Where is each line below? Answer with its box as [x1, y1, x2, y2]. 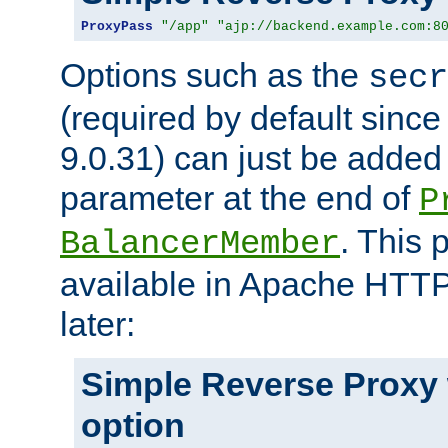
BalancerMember [60, 224, 340, 263]
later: [60, 304, 135, 343]
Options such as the [60, 55, 368, 94]
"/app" [161, 18, 209, 34]
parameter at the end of [60, 178, 419, 217]
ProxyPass [81, 18, 153, 34]
